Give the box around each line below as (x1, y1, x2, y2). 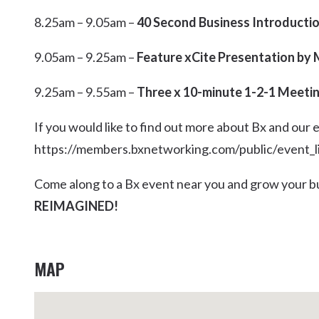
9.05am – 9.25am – (34, 49, 137, 65)
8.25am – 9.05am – (34, 14, 137, 30)
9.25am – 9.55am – (34, 84, 137, 100)
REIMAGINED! (34, 198, 118, 214)
